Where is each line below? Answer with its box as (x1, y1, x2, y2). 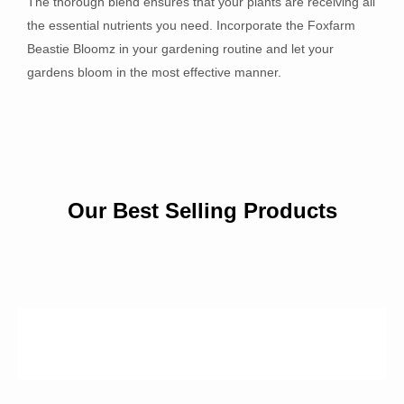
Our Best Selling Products (67, 197, 337, 223)
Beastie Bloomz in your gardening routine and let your (27, 41, 334, 56)
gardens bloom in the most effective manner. (27, 64, 281, 79)
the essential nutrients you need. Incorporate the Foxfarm (27, 17, 355, 32)
